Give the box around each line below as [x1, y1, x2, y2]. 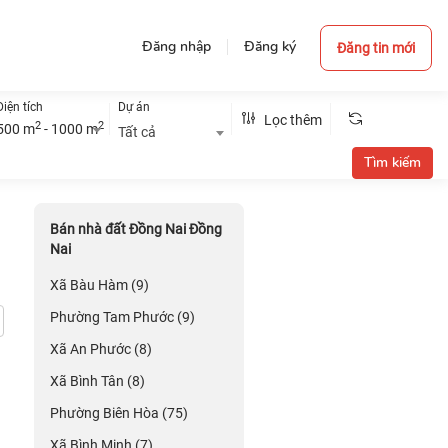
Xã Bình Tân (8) [50, 373, 145, 389]
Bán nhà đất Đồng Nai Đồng [50, 221, 222, 237]
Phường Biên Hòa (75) [50, 405, 188, 421]
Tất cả [118, 124, 157, 140]
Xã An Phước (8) [50, 341, 152, 357]
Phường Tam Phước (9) [50, 309, 195, 325]
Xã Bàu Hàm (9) [50, 277, 149, 293]
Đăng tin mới [337, 40, 415, 56]
